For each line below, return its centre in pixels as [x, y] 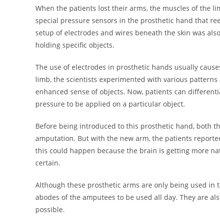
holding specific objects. [75, 45]
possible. [50, 209]
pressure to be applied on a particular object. [110, 104]
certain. [48, 163]
